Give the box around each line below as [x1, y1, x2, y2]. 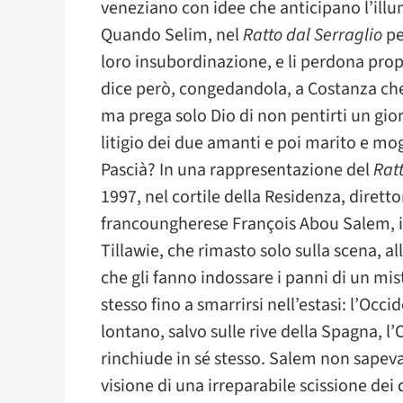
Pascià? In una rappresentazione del [101, 157, 373, 183]
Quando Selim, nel [101, 22, 243, 48]
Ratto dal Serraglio [243, 22, 382, 48]
